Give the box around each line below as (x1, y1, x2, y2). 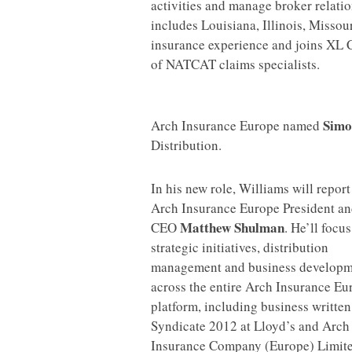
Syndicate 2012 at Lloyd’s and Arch (151, 317, 350, 335)
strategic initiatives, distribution (151, 238, 328, 256)
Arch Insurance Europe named (151, 116, 323, 134)
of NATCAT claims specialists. (151, 55, 320, 73)
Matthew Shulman (180, 218, 284, 237)
